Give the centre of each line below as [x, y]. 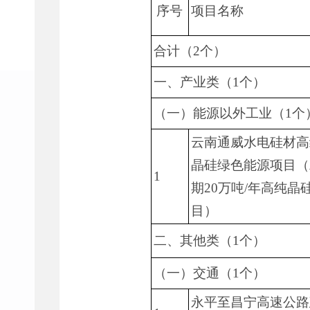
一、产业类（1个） [209, 82]
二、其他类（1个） [209, 240]
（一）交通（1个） [209, 273]
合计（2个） [190, 51]
